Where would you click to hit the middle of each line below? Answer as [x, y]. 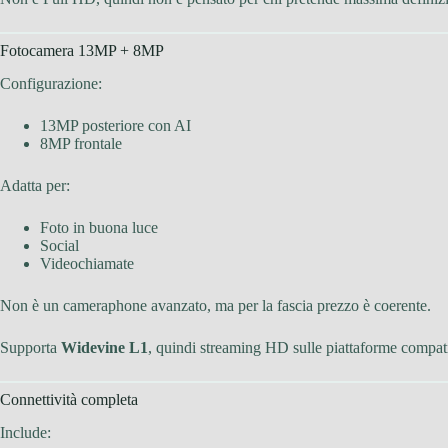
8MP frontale [81, 143]
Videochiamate [87, 263]
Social [59, 245]
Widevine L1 [104, 347]
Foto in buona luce [99, 227]
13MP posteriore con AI [115, 125]
